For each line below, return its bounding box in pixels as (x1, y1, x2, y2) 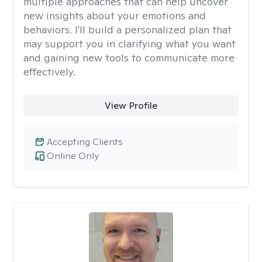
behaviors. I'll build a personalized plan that (23, 23, 232, 36)
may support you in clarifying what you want (23, 37, 236, 50)
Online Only (47, 150, 99, 162)
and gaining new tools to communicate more (23, 51, 235, 64)
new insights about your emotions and (23, 9, 206, 22)
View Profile (104, 99, 157, 112)
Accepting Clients (47, 136, 123, 148)
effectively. (23, 65, 75, 78)
